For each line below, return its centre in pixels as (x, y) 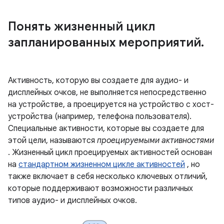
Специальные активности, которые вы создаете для (106, 128)
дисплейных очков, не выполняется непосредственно (107, 92)
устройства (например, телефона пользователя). (100, 116)
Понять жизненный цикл (81, 26)
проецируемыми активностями (155, 140)
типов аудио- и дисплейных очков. (72, 200)
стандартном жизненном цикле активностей (102, 164)
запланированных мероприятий (104, 42)
